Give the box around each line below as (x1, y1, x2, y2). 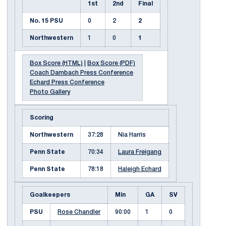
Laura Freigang (118, 149, 161, 155)
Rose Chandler (58, 209, 100, 215)
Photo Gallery (30, 89, 70, 95)
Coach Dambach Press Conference (30, 70, 133, 76)
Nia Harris (118, 132, 146, 138)
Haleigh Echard (118, 166, 161, 172)
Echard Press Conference (30, 80, 104, 85)
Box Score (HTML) (30, 61, 83, 66)
